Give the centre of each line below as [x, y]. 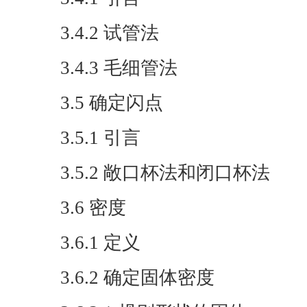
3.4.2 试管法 [110, 33]
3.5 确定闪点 [112, 103]
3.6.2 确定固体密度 [137, 278]
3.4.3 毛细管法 [119, 68]
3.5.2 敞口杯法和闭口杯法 [165, 173]
